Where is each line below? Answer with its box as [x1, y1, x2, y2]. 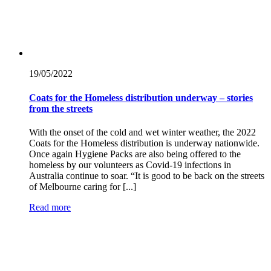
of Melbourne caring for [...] [29, 181, 136, 192]
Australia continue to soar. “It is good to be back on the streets [29, 170, 264, 181]
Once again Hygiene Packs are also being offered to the [29, 148, 241, 159]
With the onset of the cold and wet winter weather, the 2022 [29, 126, 256, 137]
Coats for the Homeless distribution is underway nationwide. [29, 137, 260, 148]
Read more [29, 201, 71, 212]
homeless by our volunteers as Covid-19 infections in [29, 159, 231, 170]
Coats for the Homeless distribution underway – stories [29, 92, 253, 103]
